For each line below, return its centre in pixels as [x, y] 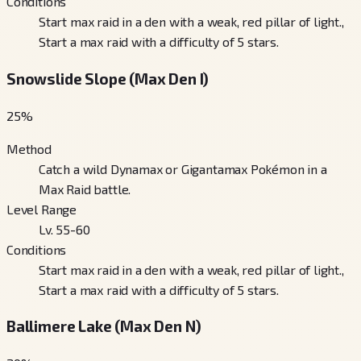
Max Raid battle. [85, 189]
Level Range [42, 209]
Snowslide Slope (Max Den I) [108, 78]
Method [29, 148]
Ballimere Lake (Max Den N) [104, 326]
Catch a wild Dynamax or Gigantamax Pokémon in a [183, 168]
